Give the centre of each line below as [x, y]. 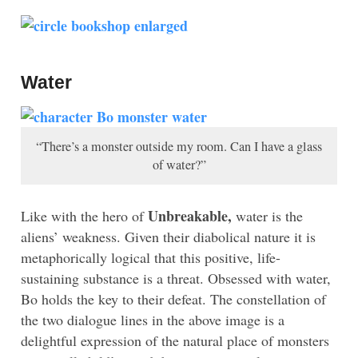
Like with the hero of [84, 215]
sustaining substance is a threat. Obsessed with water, [176, 278]
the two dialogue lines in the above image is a [153, 319]
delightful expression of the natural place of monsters [175, 340]
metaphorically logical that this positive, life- [151, 257]
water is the [267, 215]
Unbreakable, [190, 215]
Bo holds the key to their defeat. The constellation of [173, 298]
